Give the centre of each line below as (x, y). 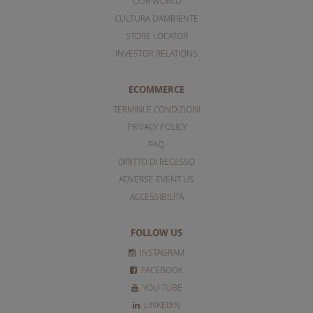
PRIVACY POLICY (156, 126)
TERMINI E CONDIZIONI (156, 109)
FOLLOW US (156, 232)
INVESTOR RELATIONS (156, 53)
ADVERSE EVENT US (156, 179)
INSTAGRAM (161, 252)
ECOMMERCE (156, 89)
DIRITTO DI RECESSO (156, 161)
